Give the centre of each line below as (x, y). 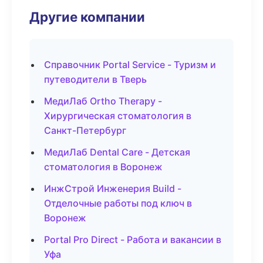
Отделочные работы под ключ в (118, 203)
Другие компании (87, 17)
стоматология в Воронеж (103, 167)
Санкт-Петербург (85, 130)
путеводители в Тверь (95, 79)
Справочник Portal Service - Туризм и (130, 65)
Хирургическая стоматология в (118, 116)
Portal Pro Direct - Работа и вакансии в (133, 240)
